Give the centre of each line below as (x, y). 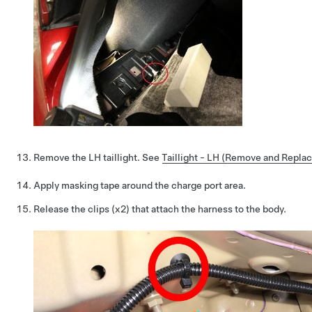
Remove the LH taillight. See (97, 158)
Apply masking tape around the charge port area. (140, 185)
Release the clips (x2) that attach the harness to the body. (160, 209)
